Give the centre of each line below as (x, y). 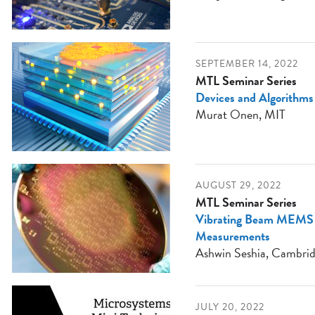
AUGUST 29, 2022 (238, 186)
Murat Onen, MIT (240, 115)
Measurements (232, 236)
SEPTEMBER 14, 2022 (246, 64)
